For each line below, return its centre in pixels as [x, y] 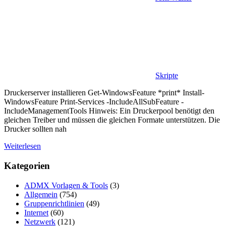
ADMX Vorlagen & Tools [66, 185]
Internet [36, 212]
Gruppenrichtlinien [54, 203]
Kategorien [27, 165]
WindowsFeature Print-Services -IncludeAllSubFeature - [94, 102]
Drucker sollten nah [35, 129]
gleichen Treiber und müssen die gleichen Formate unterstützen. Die [112, 120]
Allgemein [41, 194]
